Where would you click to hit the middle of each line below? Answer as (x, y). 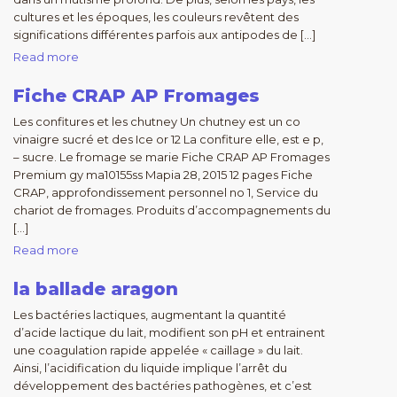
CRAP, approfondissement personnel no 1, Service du (166, 192)
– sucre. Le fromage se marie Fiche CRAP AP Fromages (171, 157)
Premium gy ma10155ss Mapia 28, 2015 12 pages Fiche (163, 175)
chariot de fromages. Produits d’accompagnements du (172, 210)
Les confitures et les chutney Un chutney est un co (157, 121)
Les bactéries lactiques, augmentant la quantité (150, 315)
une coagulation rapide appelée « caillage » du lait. (158, 350)
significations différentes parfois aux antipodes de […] (164, 35)
